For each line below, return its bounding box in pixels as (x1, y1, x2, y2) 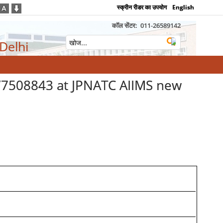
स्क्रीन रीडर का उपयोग (117, 3, 167, 11)
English (172, 3, 195, 11)
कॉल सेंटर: (111, 21, 139, 30)
